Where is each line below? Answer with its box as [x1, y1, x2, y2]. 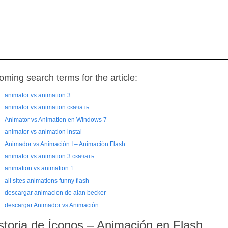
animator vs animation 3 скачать [5, 153, 94, 160]
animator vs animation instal [5, 128, 82, 135]
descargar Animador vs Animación [5, 202, 99, 209]
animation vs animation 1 [5, 165, 74, 172]
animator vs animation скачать [5, 104, 89, 111]
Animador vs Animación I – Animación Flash [5, 140, 125, 148]
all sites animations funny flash [5, 177, 89, 184]
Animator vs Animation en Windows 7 [5, 116, 107, 123]
